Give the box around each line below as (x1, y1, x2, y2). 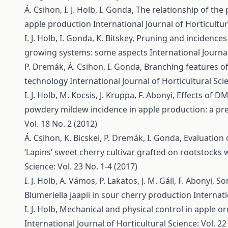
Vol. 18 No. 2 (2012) (24, 118, 97, 129)
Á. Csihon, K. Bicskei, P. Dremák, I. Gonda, (24, 132, 184, 144)
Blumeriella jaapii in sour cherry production (24, 189, 193, 201)
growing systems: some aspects (24, 47, 150, 58)
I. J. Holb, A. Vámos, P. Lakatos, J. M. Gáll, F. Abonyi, (24, 175, 216, 186)
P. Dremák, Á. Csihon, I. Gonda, (24, 61, 144, 72)
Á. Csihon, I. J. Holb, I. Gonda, (24, 4, 136, 15)
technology (24, 75, 70, 87)
